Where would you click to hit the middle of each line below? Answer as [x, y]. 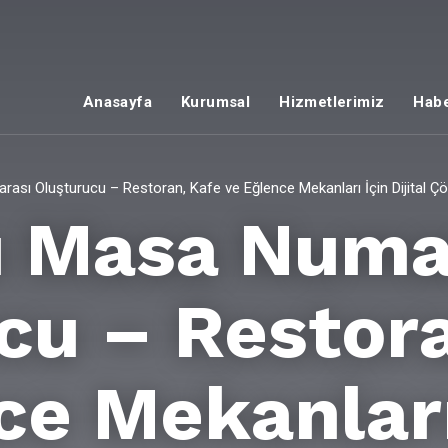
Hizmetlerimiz [332, 101]
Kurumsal [215, 101]
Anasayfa [117, 101]
